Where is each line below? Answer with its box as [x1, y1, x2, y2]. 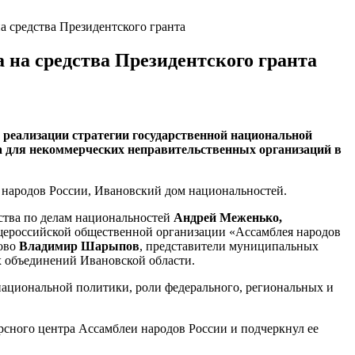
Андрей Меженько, [174, 210, 282, 224]
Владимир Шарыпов [19, 239, 139, 253]
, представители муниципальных [139, 239, 319, 253]
